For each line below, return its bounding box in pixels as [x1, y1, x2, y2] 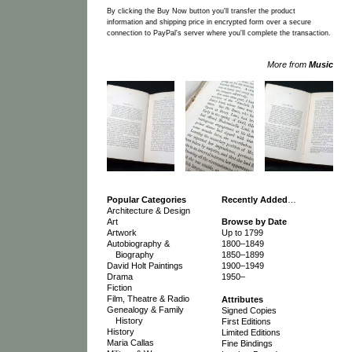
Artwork [106, 227, 137, 237]
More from [266, 59, 309, 69]
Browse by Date [221, 217, 287, 227]
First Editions [221, 316, 271, 326]
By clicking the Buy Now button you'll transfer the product [106, 6, 295, 15]
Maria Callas [106, 337, 154, 347]
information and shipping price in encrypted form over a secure [106, 17, 311, 26]
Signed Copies [221, 305, 277, 315]
